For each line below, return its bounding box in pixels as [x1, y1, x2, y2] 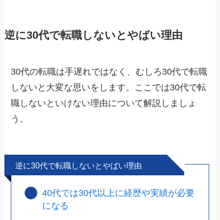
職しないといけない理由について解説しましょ [11, 98, 197, 108]
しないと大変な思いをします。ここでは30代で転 [11, 82, 207, 92]
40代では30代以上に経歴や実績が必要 [42, 188, 195, 198]
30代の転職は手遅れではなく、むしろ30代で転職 [11, 66, 208, 77]
